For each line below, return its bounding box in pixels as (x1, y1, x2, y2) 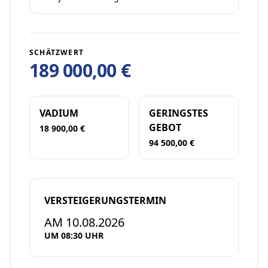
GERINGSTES (149, 106, 208, 120)
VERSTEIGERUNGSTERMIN (44, 194, 166, 207)
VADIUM (39, 106, 78, 120)
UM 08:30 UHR (44, 230, 103, 241)
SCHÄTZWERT (29, 47, 84, 57)
